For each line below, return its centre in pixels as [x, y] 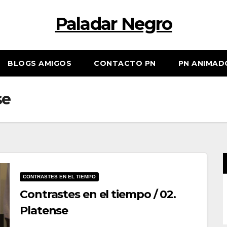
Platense [44, 210]
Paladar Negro [113, 24]
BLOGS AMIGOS [40, 63]
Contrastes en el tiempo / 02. [98, 194]
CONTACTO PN [125, 63]
